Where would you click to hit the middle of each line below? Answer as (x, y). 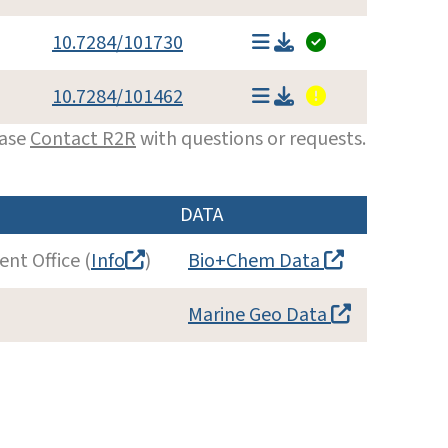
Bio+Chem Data (256, 260)
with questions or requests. (251, 138)
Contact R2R (83, 138)
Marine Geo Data (259, 314)
